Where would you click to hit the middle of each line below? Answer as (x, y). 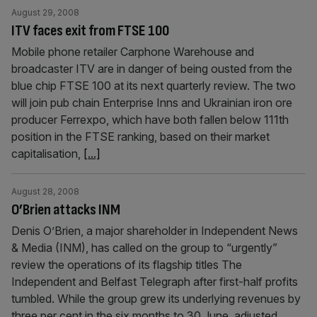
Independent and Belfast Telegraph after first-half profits (155, 282)
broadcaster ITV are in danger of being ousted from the (152, 69)
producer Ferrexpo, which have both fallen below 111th (150, 120)
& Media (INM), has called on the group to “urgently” (144, 248)
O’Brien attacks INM (66, 210)
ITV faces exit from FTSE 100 (90, 31)
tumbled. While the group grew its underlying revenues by (156, 299)
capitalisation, (47, 154)
